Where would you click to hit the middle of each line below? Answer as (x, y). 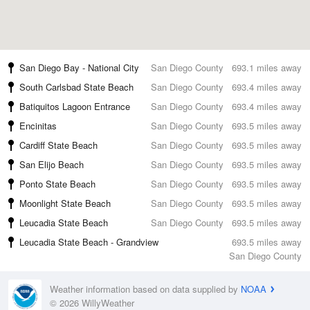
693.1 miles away (267, 67)
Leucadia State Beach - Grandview (89, 242)
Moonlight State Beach (65, 203)
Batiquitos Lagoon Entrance (75, 106)
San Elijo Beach (52, 164)
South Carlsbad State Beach (76, 87)
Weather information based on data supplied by (145, 289)
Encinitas (38, 126)
